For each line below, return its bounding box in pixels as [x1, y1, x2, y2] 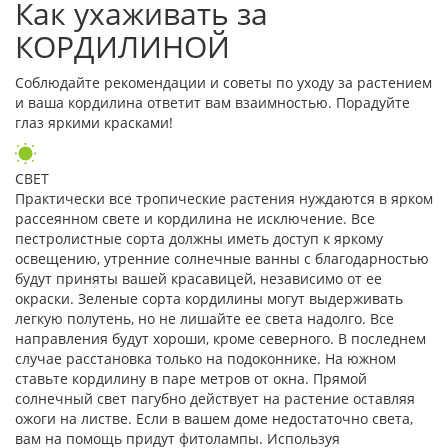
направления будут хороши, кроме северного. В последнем [15, 328, 426, 348]
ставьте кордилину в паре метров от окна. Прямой [15, 368, 367, 388]
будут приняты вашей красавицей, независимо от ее [15, 268, 382, 288]
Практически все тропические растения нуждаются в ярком [15, 188, 433, 208]
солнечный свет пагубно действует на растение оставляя [15, 388, 415, 408]
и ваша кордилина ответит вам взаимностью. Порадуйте [15, 92, 410, 112]
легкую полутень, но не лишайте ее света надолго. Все [15, 308, 394, 328]
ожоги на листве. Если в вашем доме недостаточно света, [15, 408, 413, 428]
